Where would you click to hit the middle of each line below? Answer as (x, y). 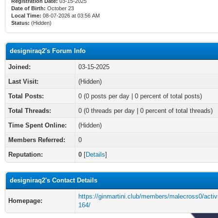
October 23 (61, 8)
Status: (20, 23)
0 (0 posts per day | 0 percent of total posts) (140, 96)
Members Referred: (37, 140)
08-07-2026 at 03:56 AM (71, 16)
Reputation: (26, 154)
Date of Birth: (28, 8)
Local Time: (26, 16)
